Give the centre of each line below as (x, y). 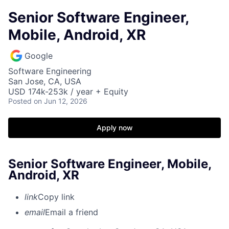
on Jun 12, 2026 (61, 101)
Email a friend (72, 212)
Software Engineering (50, 71)
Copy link (56, 197)
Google (39, 56)
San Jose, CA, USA (45, 81)
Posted (20, 101)
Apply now (114, 128)
